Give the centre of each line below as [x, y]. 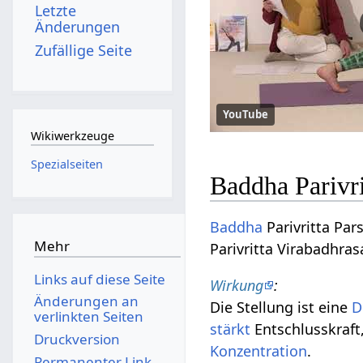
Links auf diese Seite [99, 279]
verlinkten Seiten [88, 317]
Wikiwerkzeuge [72, 136]
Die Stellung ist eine [281, 307]
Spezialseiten [66, 164]
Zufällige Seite [84, 50]
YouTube [246, 115]
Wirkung [237, 285]
